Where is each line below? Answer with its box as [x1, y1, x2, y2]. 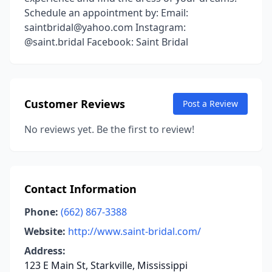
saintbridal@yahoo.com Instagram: [24, 21, 186, 34]
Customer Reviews [24, 97, 125, 111]
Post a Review [183, 98, 238, 109]
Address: [24, 244, 66, 257]
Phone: [24, 205, 58, 219]
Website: [24, 225, 66, 238]
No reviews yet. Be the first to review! [24, 123, 194, 136]
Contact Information [24, 182, 137, 196]
